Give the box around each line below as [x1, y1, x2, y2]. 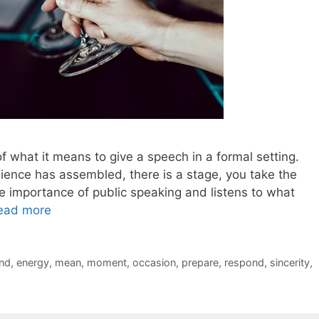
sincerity [269, 256, 310, 268]
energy [16, 256, 49, 268]
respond [224, 256, 264, 268]
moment [86, 256, 127, 268]
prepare [181, 256, 219, 268]
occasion [132, 256, 176, 268]
